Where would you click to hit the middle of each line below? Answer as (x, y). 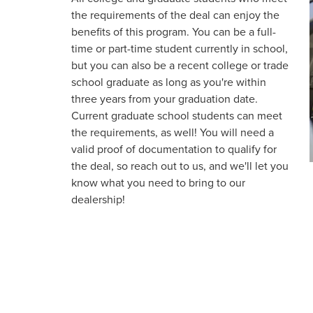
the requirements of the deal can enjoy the (175, 15)
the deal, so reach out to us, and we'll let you (180, 166)
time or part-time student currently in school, (180, 48)
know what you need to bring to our (158, 182)
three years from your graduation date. (165, 99)
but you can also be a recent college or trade (180, 65)
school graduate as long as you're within (169, 82)
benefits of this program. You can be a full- (174, 31)
